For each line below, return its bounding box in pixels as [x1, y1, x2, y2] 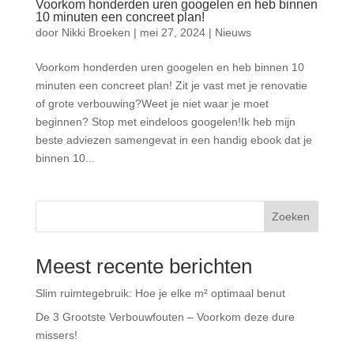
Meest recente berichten [35, 254, 252, 279]
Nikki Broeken [61, 26, 130, 40]
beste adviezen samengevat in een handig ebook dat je [35, 134, 312, 147]
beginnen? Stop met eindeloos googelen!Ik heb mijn [35, 115, 296, 129]
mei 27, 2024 [139, 26, 205, 40]
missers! [35, 329, 77, 342]
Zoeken [272, 210, 311, 224]
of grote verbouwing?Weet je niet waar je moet [35, 97, 269, 111]
